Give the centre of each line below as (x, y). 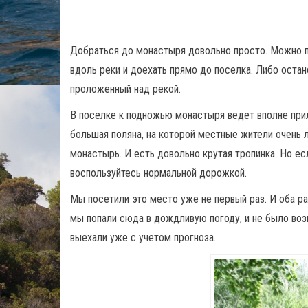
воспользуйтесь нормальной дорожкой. (158, 173)
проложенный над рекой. (125, 89)
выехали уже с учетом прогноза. (143, 238)
